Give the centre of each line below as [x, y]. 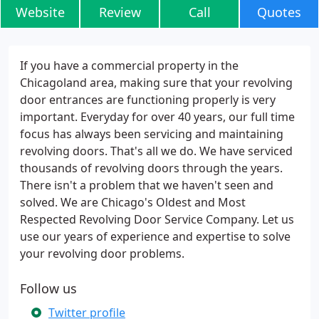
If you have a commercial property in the [129, 66]
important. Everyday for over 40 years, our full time [157, 117]
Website [40, 12]
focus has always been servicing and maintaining [152, 134]
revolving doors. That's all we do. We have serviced [156, 151]
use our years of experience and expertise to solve [155, 236]
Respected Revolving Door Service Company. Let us [157, 219]
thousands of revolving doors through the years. [151, 168]
